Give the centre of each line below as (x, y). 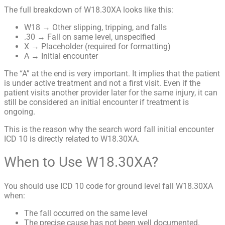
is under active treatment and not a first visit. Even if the (102, 83)
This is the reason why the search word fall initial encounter (109, 130)
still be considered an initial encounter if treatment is (96, 102)
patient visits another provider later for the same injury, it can (111, 93)
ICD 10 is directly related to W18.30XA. (72, 139)
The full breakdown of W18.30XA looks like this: (89, 10)
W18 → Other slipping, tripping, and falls (95, 28)
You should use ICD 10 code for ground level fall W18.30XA (108, 186)
